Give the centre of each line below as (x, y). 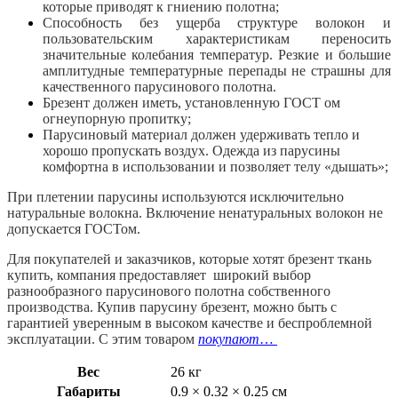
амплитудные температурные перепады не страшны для (217, 70)
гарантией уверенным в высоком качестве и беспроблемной (190, 322)
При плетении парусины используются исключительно (175, 196)
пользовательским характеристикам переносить (217, 38)
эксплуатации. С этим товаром (103, 338)
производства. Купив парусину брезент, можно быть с (172, 306)
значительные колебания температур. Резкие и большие (217, 54)
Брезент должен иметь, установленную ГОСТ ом (191, 102)
